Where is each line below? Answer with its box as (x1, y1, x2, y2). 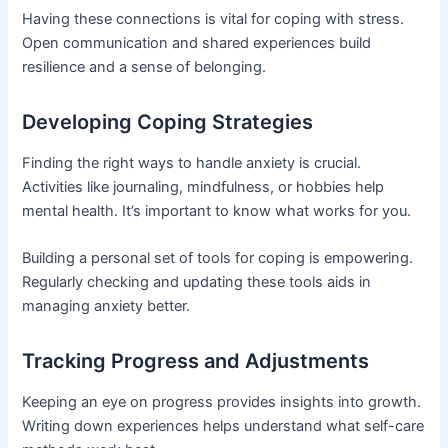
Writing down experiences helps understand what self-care (22, 417, 425, 436)
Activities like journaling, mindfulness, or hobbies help (22, 178, 385, 196)
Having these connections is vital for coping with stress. (22, 10, 405, 28)
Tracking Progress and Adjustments (22, 349, 370, 374)
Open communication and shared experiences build (22, 34, 372, 52)
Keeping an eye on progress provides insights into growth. (22, 393, 422, 412)
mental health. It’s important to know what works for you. (22, 202, 412, 220)
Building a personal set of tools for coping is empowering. (22, 249, 414, 268)
